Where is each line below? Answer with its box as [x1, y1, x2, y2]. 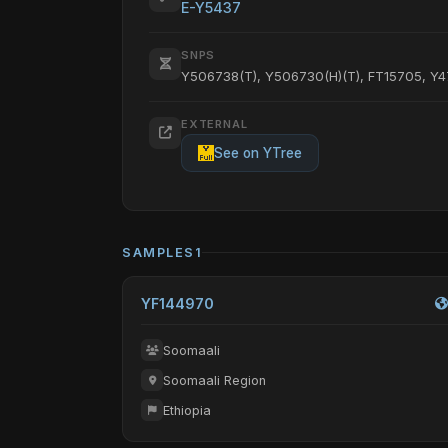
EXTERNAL [181, 117, 248, 131]
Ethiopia [163, 402, 211, 418]
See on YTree [214, 145, 302, 161]
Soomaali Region [163, 372, 266, 388]
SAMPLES [122, 245, 195, 260]
